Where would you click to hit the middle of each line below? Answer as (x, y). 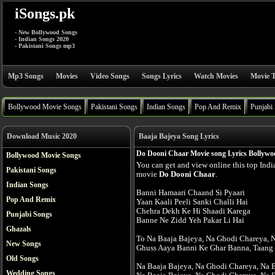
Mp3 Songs (26, 76)
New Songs (24, 244)
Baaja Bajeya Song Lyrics (179, 136)
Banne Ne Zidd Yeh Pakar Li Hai (190, 220)
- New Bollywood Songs (46, 32)
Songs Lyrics (162, 76)
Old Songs (22, 258)
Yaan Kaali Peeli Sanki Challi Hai (192, 202)
